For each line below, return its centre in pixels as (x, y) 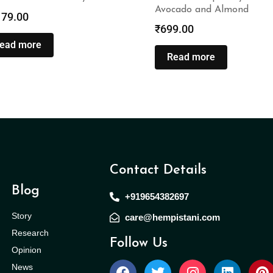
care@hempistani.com (173, 217)
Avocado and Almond (202, 9)
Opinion (26, 250)
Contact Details (158, 170)
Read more (191, 57)
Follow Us (139, 243)
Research (30, 233)
